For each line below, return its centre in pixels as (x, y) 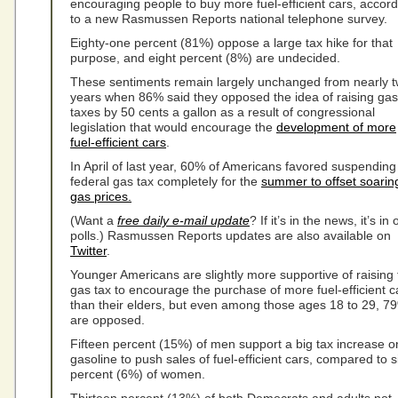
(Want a (94, 220)
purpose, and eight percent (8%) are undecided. (205, 58)
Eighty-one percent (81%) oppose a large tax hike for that (231, 43)
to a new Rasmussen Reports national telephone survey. (229, 19)
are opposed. (107, 320)
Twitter (88, 251)
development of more (336, 127)
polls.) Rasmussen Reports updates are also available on (231, 235)
